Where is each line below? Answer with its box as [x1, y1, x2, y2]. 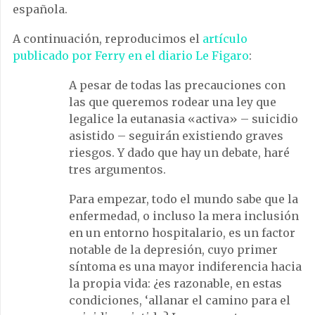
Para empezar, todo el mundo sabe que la [69, 191, 298, 206]
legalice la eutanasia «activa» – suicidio [69, 111, 298, 126]
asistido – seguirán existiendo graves [69, 128, 283, 143]
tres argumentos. [69, 162, 166, 176]
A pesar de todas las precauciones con [69, 77, 285, 92]
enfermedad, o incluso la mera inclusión [69, 208, 299, 223]
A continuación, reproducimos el [13, 31, 202, 46]
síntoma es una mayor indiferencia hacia [69, 259, 302, 274]
